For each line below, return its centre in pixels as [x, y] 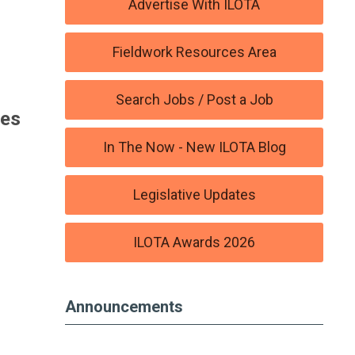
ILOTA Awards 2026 [195, 242]
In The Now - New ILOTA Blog [194, 147]
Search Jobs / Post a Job [194, 99]
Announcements [124, 307]
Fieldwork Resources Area [194, 52]
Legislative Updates [194, 195]
